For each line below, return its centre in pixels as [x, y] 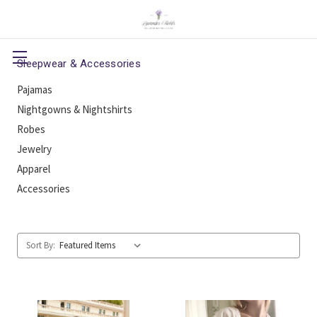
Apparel [34, 169]
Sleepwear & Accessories [79, 64]
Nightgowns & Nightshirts [75, 109]
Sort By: [41, 245]
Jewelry [34, 149]
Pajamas [35, 90]
